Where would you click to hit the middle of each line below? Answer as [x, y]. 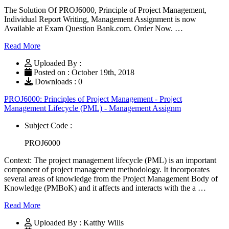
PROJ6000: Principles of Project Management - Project [93, 99]
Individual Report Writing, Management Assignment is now [100, 19]
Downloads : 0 [58, 81]
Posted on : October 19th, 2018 [83, 72]
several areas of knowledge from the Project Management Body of [111, 178]
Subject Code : [48, 125]
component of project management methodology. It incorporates [107, 169]
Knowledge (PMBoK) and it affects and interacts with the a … [105, 188]
